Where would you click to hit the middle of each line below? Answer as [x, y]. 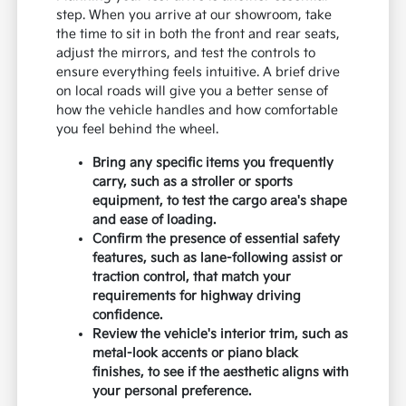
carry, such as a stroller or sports [193, 181]
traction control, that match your [192, 276]
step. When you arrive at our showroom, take [194, 14]
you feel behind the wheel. [138, 129]
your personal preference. [172, 391]
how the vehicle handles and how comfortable [198, 110]
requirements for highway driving [197, 295]
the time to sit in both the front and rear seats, [198, 34]
